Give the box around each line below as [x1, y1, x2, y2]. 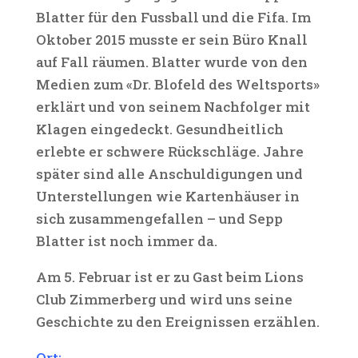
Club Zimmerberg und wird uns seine [35, 290, 292, 308]
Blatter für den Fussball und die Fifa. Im [35, 8, 311, 26]
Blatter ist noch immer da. [35, 232, 217, 250]
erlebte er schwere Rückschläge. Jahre [35, 142, 304, 161]
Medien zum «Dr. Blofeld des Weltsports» [35, 75, 320, 93]
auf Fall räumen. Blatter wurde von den [35, 53, 308, 71]
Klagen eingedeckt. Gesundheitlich [35, 120, 284, 138]
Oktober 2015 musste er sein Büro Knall [35, 30, 308, 49]
